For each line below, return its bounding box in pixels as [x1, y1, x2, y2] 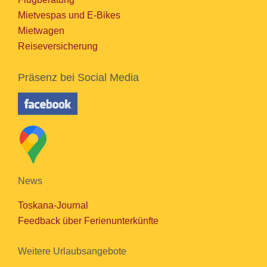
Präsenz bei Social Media [18, 71, 139, 83]
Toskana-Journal [18, 200, 88, 211]
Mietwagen [18, 25, 64, 36]
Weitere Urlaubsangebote [18, 246, 126, 257]
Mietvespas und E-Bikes [18, 10, 120, 20]
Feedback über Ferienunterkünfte [18, 216, 159, 226]
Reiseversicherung [18, 41, 98, 51]
